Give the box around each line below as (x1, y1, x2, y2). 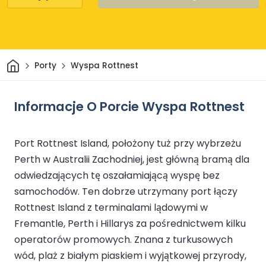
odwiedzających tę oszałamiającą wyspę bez (14, 168, 220, 182)
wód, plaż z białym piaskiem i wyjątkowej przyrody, (14, 248, 246, 262)
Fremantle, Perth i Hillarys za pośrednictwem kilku (14, 216, 246, 230)
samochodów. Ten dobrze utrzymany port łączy (14, 184, 237, 198)
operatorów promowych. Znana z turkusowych (14, 232, 233, 246)
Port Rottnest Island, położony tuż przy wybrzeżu (14, 136, 241, 150)
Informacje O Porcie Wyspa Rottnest (14, 97, 245, 116)
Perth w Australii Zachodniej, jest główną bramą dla (14, 152, 249, 166)
